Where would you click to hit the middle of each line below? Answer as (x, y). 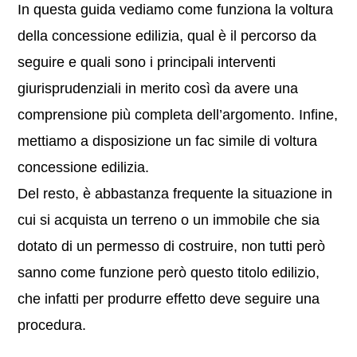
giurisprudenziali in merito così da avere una (158, 88)
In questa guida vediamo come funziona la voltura (176, 10)
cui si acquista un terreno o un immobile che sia (169, 220)
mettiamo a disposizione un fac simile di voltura (168, 141)
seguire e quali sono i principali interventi (147, 62)
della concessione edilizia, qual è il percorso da (167, 36)
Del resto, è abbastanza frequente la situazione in (175, 194)
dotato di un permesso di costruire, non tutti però (172, 246)
